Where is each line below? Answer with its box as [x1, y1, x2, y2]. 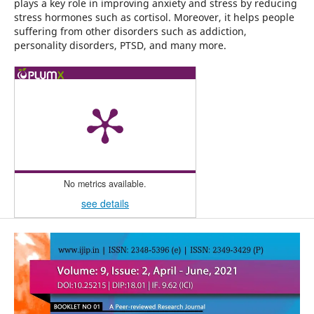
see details [81, 196, 129, 210]
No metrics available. [63, 177, 146, 191]
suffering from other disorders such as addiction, [13, 25, 247, 39]
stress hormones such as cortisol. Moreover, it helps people [13, 11, 294, 25]
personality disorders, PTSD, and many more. [13, 39, 226, 53]
